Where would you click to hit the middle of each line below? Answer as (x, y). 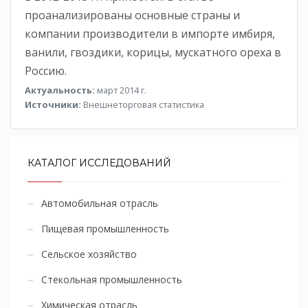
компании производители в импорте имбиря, (150, 33)
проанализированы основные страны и (132, 15)
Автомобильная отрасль (100, 203)
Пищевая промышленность (105, 228)
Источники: (53, 104)
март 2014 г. (121, 90)
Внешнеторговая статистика (143, 104)
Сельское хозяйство (89, 254)
